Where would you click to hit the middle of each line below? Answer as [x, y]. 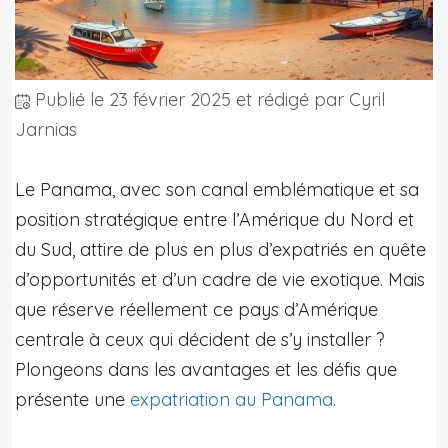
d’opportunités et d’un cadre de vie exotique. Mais [220, 279]
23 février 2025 [170, 99]
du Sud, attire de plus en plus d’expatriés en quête [220, 249]
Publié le [69, 99]
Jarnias [46, 129]
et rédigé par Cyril [308, 99]
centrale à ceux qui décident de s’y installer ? [200, 339]
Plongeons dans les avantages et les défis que [206, 369]
